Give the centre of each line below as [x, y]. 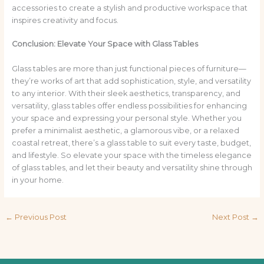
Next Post [232, 217]
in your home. [37, 180]
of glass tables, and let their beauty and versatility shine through [132, 167]
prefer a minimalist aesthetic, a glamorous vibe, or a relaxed [125, 130]
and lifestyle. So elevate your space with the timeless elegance [131, 155]
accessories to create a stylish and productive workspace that [129, 8]
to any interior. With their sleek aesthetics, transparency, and [126, 93]
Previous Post [39, 217]
